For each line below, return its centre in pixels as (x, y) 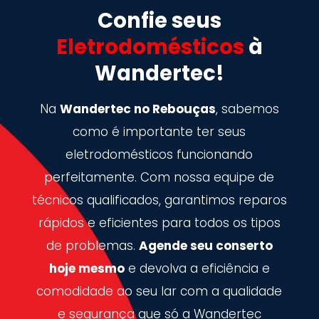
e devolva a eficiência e (197, 268)
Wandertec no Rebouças (137, 109)
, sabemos (247, 109)
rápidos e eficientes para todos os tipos (159, 223)
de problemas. (92, 245)
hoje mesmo (87, 268)
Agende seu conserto (205, 245)
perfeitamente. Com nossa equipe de (159, 177)
